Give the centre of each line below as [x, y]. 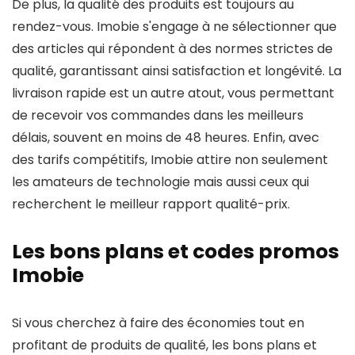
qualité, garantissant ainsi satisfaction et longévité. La [177, 71]
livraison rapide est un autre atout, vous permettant [173, 93]
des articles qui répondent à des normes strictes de [172, 49]
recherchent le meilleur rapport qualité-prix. [151, 204]
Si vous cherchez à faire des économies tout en [158, 323]
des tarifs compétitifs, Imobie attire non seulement [170, 160]
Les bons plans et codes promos [176, 252]
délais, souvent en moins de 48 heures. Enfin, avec [166, 137]
